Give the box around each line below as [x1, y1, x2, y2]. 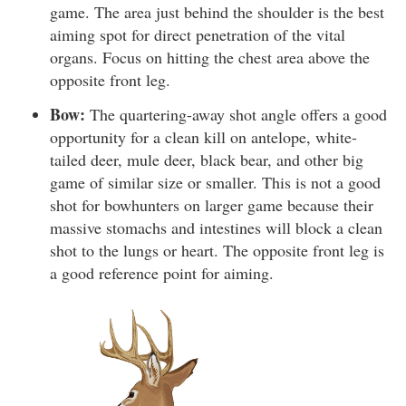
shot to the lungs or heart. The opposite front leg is [50, 238, 384, 261]
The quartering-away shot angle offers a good [85, 102, 387, 125]
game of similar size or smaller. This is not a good [50, 170, 381, 193]
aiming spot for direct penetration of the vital [50, 24, 345, 45]
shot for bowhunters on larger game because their [50, 193, 373, 216]
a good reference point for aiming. [50, 261, 274, 284]
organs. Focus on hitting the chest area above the [50, 46, 370, 68]
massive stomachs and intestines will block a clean [50, 216, 382, 238]
